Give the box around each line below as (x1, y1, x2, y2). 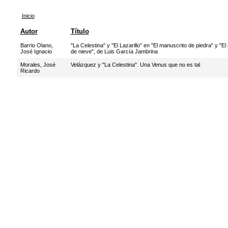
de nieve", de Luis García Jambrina (70, 48, 158, 54)
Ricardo (20, 68, 40, 74)
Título (70, 27, 89, 35)
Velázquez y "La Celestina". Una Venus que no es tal (70, 62, 200, 68)
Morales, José (20, 62, 55, 68)
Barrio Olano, (20, 42, 53, 48)
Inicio (21, 13, 35, 19)
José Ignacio (20, 48, 52, 54)
